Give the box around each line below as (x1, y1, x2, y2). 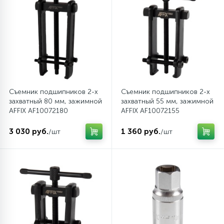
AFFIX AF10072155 (121, 106, 179, 115)
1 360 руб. (121, 126, 160, 136)
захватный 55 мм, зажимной (121, 97, 213, 105)
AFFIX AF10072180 (9, 106, 68, 115)
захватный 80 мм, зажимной (9, 97, 102, 105)
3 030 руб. (9, 126, 48, 136)
